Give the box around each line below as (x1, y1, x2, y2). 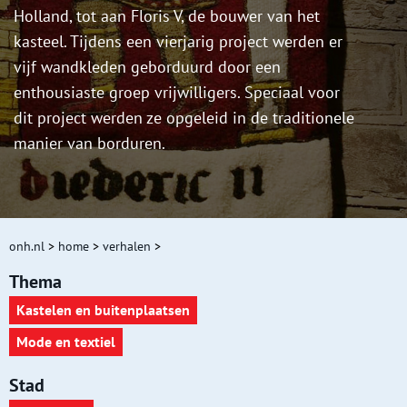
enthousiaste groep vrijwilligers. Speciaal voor (14, 82, 340, 104)
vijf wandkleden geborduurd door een (14, 56, 281, 78)
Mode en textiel (16, 333, 115, 352)
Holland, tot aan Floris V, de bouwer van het (14, 5, 320, 27)
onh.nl (9, 238, 45, 255)
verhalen (103, 238, 151, 255)
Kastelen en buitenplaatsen (16, 301, 190, 320)
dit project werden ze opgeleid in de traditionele (14, 107, 354, 129)
